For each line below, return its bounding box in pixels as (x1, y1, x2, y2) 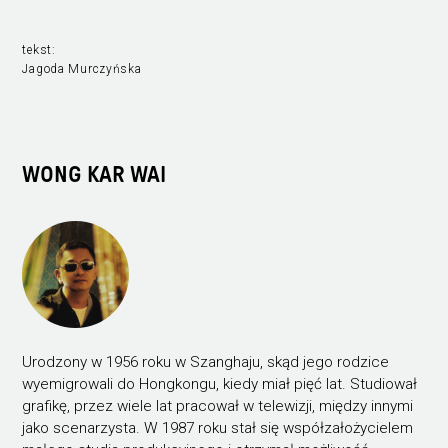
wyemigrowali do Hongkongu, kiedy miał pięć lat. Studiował (22, 374, 418, 393)
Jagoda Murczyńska (22, 61, 142, 76)
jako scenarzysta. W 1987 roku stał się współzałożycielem (22, 418, 414, 437)
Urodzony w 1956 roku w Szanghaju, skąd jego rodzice (22, 352, 390, 371)
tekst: (22, 42, 56, 57)
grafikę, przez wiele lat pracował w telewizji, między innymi (22, 396, 414, 415)
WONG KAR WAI (22, 164, 167, 187)
